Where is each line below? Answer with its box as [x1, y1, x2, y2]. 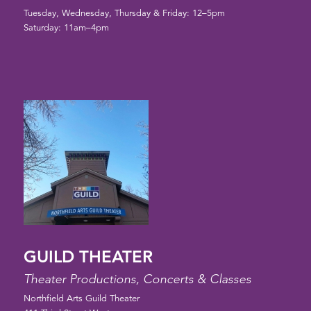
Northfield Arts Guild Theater [23, 293, 140, 305]
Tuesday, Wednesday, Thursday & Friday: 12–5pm [23, 8, 225, 19]
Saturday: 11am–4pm [23, 22, 109, 34]
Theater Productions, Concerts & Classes [23, 271, 251, 287]
